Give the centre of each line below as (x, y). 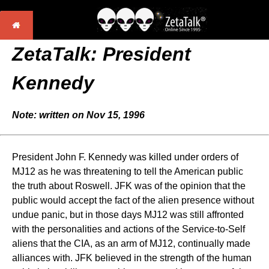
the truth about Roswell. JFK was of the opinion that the (129, 186)
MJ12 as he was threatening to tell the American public (128, 171)
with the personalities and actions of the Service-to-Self (128, 229)
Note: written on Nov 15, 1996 (78, 115)
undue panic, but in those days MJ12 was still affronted (128, 215)
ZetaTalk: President (101, 54)
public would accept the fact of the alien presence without (133, 200)
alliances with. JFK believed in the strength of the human (132, 258)
